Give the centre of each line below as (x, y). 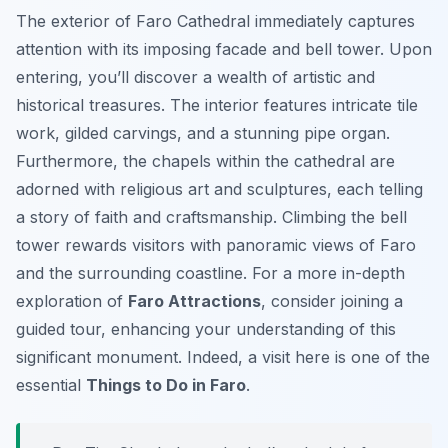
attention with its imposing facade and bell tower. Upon (224, 49)
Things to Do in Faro (166, 385)
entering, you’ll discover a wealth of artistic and (195, 77)
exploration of (72, 301)
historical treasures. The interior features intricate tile (217, 105)
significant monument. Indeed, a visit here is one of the (223, 357)
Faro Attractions (194, 301)
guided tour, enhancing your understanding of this (206, 329)
